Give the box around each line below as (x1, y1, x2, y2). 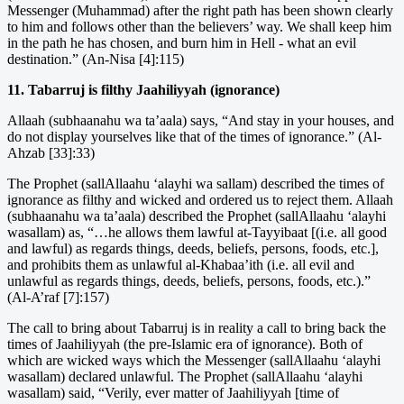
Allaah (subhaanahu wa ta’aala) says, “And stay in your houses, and (7, 112, 394, 128)
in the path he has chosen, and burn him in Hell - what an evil (7, 34, 356, 50)
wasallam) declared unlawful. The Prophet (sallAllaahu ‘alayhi (7, 368, 363, 384)
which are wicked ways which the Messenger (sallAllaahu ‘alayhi (7, 352, 381, 368)
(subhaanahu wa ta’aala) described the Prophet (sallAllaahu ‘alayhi (7, 207, 386, 224)
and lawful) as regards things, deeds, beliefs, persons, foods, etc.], (7, 240, 379, 256)
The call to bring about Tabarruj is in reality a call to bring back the (7, 319, 386, 335)
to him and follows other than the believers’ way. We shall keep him (7, 18, 391, 34)
